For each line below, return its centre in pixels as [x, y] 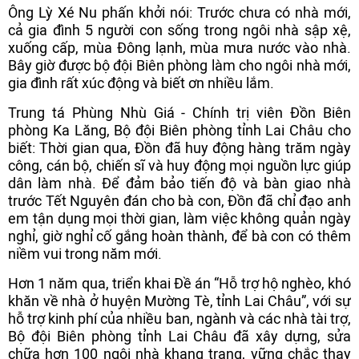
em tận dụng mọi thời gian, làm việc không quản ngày [179, 218]
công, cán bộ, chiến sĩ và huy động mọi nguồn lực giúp [179, 165]
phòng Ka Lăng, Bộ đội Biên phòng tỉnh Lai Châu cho [179, 130]
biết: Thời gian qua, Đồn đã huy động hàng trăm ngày [179, 148]
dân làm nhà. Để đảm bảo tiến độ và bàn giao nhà [179, 183]
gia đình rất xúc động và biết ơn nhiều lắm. [141, 83]
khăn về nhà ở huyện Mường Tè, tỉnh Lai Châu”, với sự [179, 301]
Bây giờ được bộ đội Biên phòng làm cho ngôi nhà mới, [179, 65]
